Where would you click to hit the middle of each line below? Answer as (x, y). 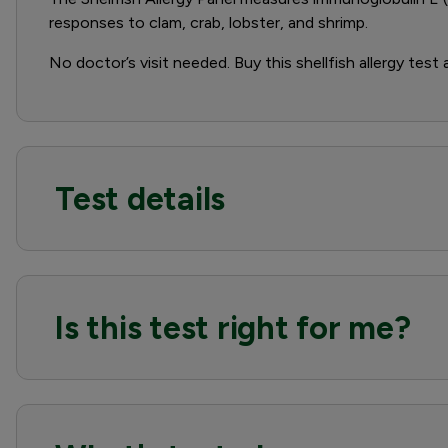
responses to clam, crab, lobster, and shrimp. (208, 22)
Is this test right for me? (233, 328)
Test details (140, 199)
